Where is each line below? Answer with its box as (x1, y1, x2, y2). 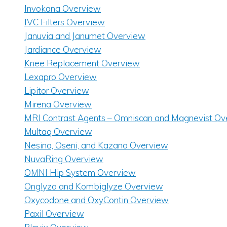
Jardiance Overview (24, 44, 101, 55)
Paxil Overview (24, 208, 84, 219)
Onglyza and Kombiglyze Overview (24, 181, 163, 192)
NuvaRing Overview (24, 154, 103, 165)
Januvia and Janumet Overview (24, 30, 145, 42)
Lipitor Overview (24, 85, 89, 96)
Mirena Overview (24, 99, 92, 110)
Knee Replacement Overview (24, 58, 140, 69)
